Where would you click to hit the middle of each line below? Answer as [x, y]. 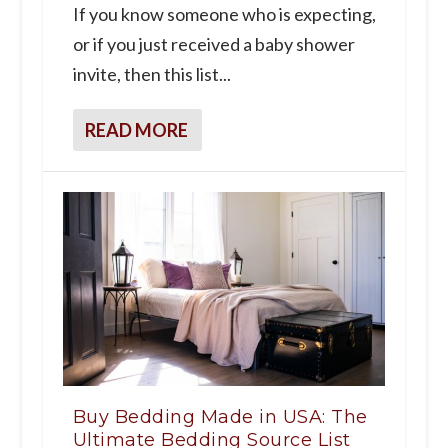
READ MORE [136, 130]
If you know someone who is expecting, [224, 14]
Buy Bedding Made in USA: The [220, 417]
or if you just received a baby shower [213, 44]
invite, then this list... [151, 74]
